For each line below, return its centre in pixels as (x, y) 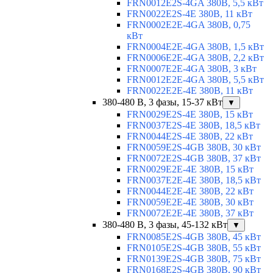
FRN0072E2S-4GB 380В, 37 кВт (194, 158)
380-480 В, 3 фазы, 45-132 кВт (165, 225)
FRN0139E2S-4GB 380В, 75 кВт (194, 259)
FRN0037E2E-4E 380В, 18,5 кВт (194, 180)
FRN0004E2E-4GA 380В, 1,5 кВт (195, 47)
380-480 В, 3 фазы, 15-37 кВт (162, 102)
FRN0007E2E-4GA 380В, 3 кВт (192, 69)
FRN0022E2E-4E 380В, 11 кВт (190, 91)
